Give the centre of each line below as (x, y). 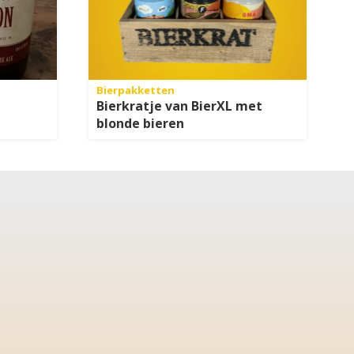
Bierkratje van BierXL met (179, 106)
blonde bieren (140, 124)
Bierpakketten (136, 90)
